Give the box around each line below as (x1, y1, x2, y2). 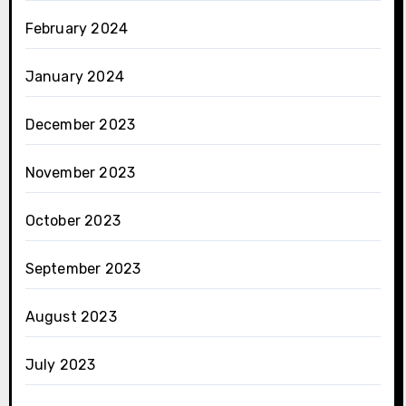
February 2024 (24, 20, 129, 37)
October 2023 (24, 212, 121, 229)
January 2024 (24, 68, 124, 85)
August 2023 (24, 308, 117, 325)
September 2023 (24, 260, 141, 277)
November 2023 (24, 164, 136, 181)
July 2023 (24, 356, 96, 373)
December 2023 (24, 116, 136, 133)
